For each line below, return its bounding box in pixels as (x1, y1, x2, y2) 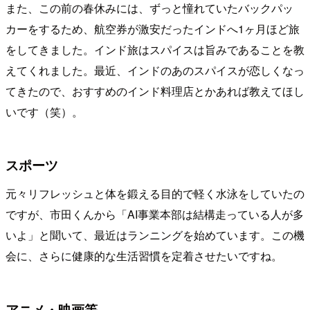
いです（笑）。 (6, 103, 83, 120)
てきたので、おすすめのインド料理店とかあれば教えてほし (6, 82, 304, 99)
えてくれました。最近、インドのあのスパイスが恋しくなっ (6, 62, 304, 78)
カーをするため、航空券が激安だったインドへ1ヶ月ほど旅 (6, 20, 300, 37)
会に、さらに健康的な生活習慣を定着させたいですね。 (6, 248, 282, 264)
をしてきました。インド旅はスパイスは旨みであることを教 (6, 41, 304, 57)
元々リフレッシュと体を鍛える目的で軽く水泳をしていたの (6, 185, 304, 202)
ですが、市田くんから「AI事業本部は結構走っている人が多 (6, 206, 304, 223)
